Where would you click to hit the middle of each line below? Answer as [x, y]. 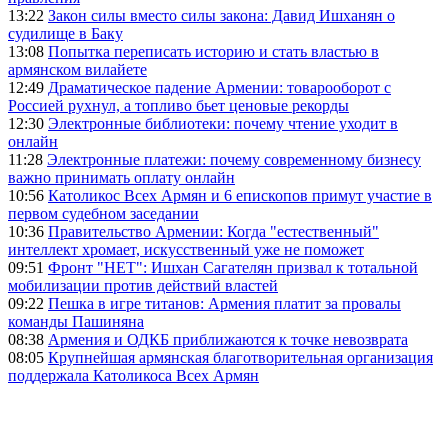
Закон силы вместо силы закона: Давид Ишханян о [221, 16]
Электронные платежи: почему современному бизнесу [234, 160]
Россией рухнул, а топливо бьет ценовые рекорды [178, 106]
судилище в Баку [65, 34]
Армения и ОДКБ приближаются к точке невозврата [228, 340]
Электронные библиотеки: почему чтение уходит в [223, 124]
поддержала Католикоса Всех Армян [133, 376]
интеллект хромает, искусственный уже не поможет [186, 250]
